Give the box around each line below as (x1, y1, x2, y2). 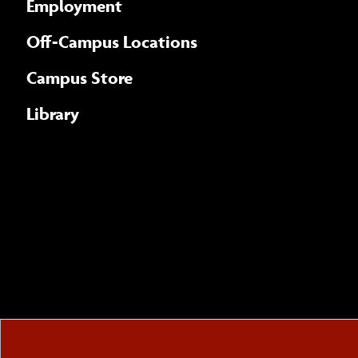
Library (26, 101, 79, 125)
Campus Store (26, 66, 133, 89)
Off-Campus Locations (26, 30, 197, 53)
